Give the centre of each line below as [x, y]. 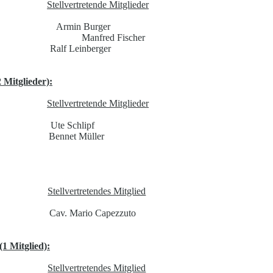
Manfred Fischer [113, 38]
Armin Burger [83, 27]
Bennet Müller [76, 136]
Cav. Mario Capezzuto [93, 213]
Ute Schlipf [72, 126]
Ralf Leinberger [81, 49]
